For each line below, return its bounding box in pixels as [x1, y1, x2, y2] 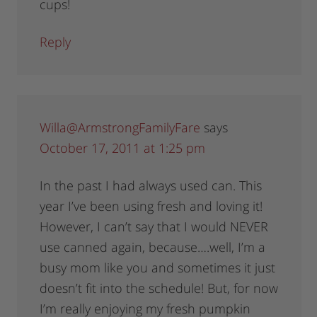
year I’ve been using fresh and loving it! [40, 197, 263, 215]
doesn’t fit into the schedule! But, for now [40, 279, 279, 297]
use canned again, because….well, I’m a [40, 238, 266, 256]
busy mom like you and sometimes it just [40, 259, 276, 277]
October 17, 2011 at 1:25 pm [40, 139, 206, 157]
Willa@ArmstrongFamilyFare [40, 119, 201, 137]
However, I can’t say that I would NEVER [40, 218, 269, 236]
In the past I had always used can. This [40, 177, 263, 195]
